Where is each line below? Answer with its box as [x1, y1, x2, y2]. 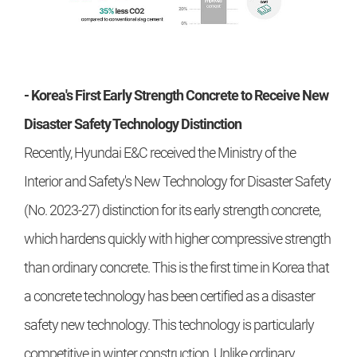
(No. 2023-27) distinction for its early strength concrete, [24, 202, 320, 219]
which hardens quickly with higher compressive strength [24, 230, 331, 248]
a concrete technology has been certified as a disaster [24, 288, 315, 305]
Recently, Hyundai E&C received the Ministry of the [24, 144, 296, 162]
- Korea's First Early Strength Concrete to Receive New [24, 87, 328, 104]
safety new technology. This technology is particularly [24, 316, 314, 334]
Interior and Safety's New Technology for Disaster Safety [24, 173, 331, 190]
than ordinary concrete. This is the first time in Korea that [24, 259, 329, 277]
